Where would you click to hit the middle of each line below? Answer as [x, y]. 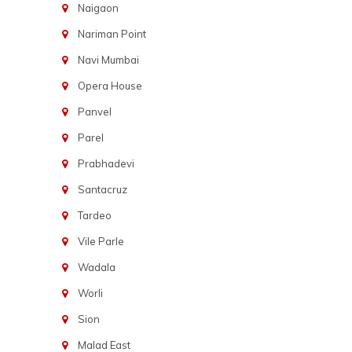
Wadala [97, 267]
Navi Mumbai [109, 60]
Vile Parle [101, 241]
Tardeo [95, 215]
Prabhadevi [106, 163]
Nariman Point [112, 34]
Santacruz [103, 189]
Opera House [110, 86]
